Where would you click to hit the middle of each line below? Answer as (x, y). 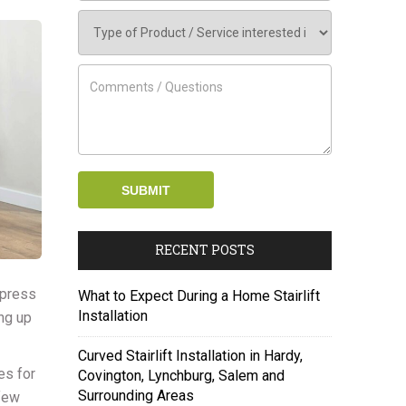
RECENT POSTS (205, 250)
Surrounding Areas (136, 396)
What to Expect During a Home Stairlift (199, 296)
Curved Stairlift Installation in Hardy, (190, 356)
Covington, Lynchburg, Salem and (181, 376)
